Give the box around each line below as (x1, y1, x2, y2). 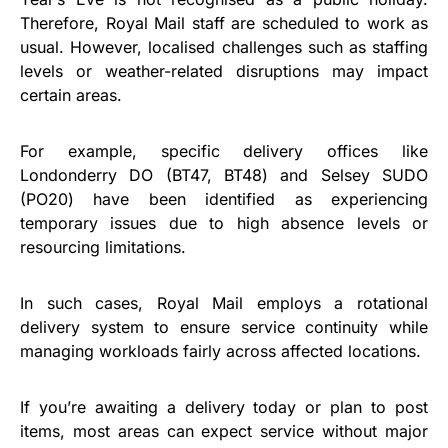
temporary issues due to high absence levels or (20, 213, 428, 233)
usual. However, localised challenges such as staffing (20, 37, 428, 57)
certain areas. (20, 85, 122, 105)
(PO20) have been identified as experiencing (20, 189, 428, 209)
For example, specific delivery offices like (20, 141, 428, 161)
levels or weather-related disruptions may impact (20, 61, 428, 81)
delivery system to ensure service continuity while (20, 317, 428, 337)
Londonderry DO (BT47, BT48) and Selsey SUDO (20, 165, 428, 185)
